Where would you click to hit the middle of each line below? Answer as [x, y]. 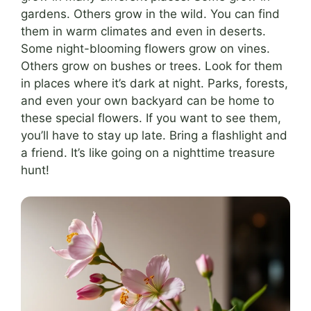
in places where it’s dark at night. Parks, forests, [154, 83]
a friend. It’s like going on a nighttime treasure [148, 152]
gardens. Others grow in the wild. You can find [150, 14]
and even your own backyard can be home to [148, 100]
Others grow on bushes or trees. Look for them [152, 66]
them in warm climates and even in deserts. [143, 31]
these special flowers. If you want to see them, [151, 118]
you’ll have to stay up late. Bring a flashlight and [154, 135]
